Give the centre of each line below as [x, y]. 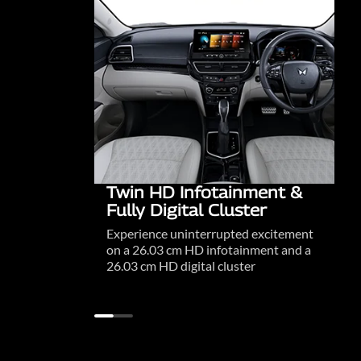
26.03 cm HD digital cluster [181, 265]
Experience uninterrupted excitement [210, 233]
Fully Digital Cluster [187, 210]
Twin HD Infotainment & [204, 192]
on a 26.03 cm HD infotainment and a [209, 249]
